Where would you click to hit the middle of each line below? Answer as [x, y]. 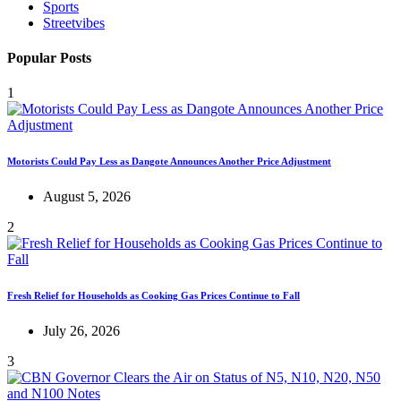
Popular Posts [49, 57]
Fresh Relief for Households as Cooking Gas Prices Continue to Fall [154, 296]
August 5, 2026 [87, 197]
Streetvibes [74, 22]
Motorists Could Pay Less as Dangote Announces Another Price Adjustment [169, 162]
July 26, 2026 [81, 331]
